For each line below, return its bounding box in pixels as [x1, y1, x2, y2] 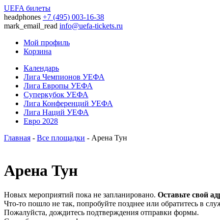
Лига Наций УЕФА [24, 108, 89, 116]
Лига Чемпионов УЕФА [24, 73, 105, 81]
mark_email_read [4, 22, 57, 30]
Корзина [24, 47, 52, 55]
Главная [4, 134, 30, 142]
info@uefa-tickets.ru [59, 22, 123, 30]
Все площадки [37, 134, 85, 142]
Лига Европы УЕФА [24, 82, 93, 90]
